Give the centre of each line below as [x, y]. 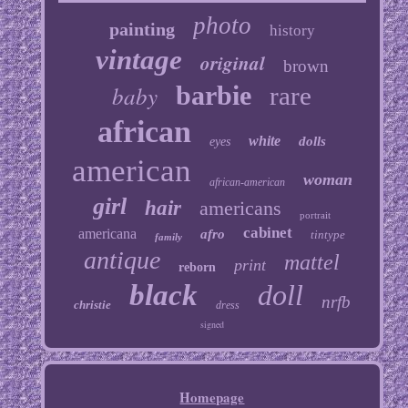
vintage [138, 60]
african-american [247, 183]
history [292, 31]
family [169, 237]
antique [122, 260]
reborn [198, 268]
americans [241, 209]
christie [92, 305]
